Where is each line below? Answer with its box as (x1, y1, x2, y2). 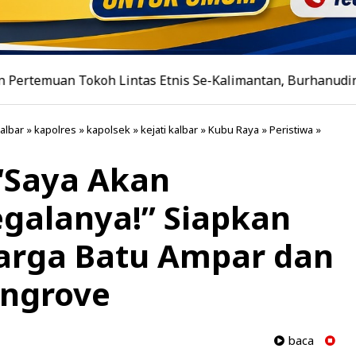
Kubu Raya (208, 122, 259, 137)
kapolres (34, 122, 76, 137)
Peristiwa (269, 122, 313, 137)
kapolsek (87, 122, 130, 137)
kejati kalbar (141, 122, 198, 137)
